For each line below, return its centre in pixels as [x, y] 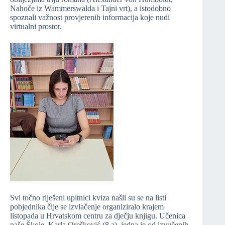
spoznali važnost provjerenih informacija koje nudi [90, 18]
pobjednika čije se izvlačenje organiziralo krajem [87, 207]
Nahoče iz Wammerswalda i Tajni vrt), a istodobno [90, 9]
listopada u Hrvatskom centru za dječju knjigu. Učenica [98, 216]
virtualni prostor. [36, 27]
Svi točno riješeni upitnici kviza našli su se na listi [88, 198]
